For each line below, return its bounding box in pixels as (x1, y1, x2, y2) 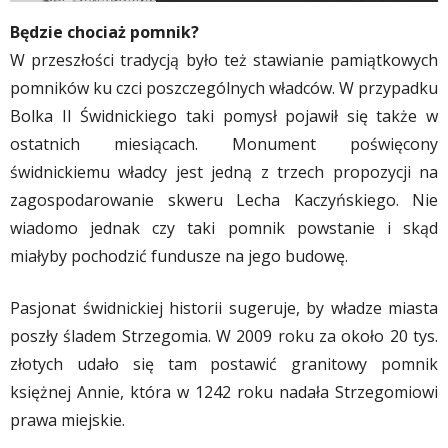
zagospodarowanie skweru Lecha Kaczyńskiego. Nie (10, 189, 438, 212)
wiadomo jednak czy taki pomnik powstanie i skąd (10, 217, 438, 240)
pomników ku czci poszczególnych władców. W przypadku (10, 77, 438, 100)
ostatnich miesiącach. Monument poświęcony (10, 133, 438, 156)
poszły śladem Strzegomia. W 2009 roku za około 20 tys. (10, 325, 438, 348)
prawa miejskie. (10, 409, 125, 432)
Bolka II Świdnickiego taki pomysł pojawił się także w (10, 105, 438, 128)
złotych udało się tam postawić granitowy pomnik (10, 353, 438, 376)
